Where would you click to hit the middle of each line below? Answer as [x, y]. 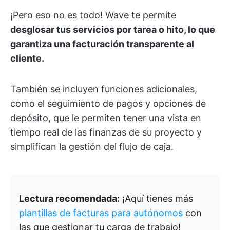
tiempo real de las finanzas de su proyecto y [106, 132]
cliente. [27, 58]
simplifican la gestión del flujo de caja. [92, 146]
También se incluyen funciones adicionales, [104, 89]
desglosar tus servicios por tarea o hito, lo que [113, 29]
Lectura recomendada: [69, 198]
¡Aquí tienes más [156, 198]
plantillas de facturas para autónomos [101, 213]
